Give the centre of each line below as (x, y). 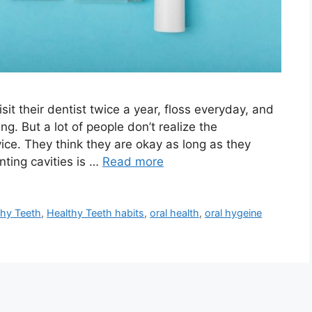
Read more (133, 161)
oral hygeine (234, 212)
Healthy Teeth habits (96, 212)
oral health (175, 212)
